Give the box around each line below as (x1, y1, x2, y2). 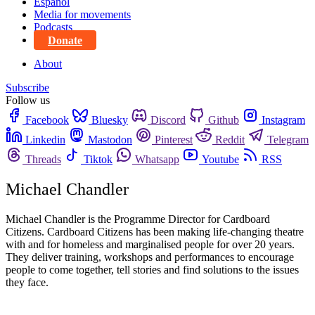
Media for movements (34, 8, 131, 21)
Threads (25, 153, 61, 166)
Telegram (267, 134, 309, 146)
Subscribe (6, 82, 49, 94)
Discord (150, 114, 186, 127)
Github (208, 114, 239, 127)
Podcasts (34, 21, 72, 34)
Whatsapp (135, 153, 179, 166)
